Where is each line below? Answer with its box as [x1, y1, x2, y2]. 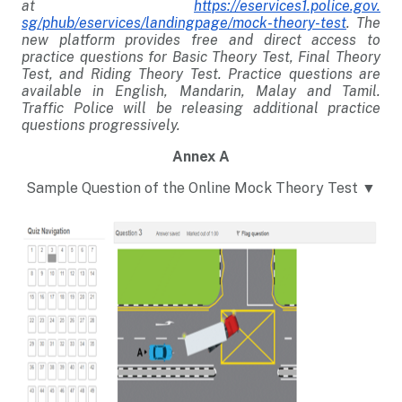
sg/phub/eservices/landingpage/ [22, 14, 232, 31]
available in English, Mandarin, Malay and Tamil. [22, 83, 380, 100]
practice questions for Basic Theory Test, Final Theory [22, 48, 380, 66]
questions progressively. [22, 117, 180, 134]
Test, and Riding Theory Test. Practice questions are [22, 66, 380, 83]
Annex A [172, 148, 230, 165]
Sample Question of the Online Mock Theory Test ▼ [26, 179, 376, 197]
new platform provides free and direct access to [22, 31, 380, 48]
